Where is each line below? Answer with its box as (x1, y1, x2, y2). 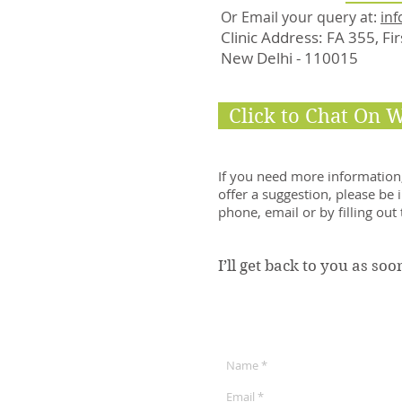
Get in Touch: (172, 325, 294, 346)
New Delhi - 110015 (221, 48, 358, 68)
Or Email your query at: (221, 7, 380, 27)
